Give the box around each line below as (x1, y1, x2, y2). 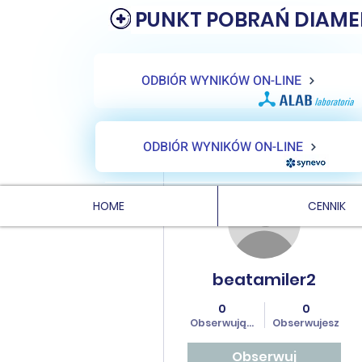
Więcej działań (206, 177, 259, 186)
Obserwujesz (272, 316, 339, 330)
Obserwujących (190, 316, 271, 330)
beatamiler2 (213, 268, 316, 291)
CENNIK (307, 198, 346, 214)
